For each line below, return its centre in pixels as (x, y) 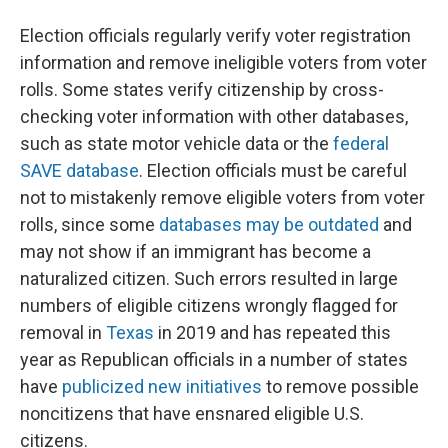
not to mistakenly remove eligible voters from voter (222, 197)
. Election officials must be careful (273, 170)
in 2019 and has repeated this (272, 332)
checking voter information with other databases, (214, 116)
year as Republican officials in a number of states (214, 359)
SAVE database (79, 170)
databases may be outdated (269, 224)
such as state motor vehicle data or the (176, 143)
